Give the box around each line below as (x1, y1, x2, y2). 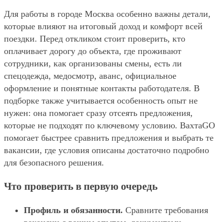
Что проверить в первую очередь (4, 180, 158, 193)
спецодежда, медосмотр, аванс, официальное (4, 71, 176, 81)
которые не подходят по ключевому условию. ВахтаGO (4, 120, 215, 131)
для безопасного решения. (4, 158, 104, 168)
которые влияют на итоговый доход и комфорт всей (4, 21, 203, 32)
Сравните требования (123, 205, 208, 216)
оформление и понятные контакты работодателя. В (4, 83, 200, 94)
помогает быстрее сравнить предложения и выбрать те (4, 133, 214, 143)
